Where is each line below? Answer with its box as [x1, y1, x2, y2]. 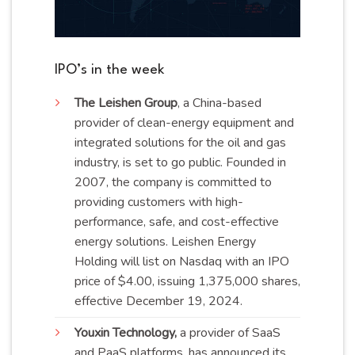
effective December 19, [74, 292, 208, 310]
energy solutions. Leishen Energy [74, 232, 256, 250]
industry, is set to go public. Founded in [74, 153, 286, 171]
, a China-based [177, 94, 261, 112]
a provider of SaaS [177, 323, 281, 342]
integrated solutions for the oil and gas [74, 133, 286, 151]
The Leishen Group [74, 94, 177, 112]
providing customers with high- [74, 193, 243, 211]
